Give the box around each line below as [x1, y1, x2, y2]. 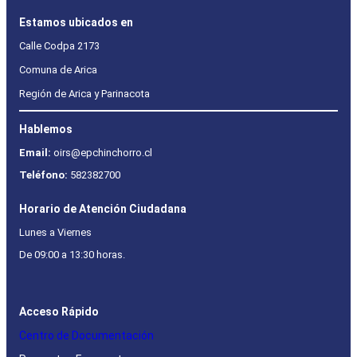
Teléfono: [19, 169, 70, 182]
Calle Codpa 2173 [19, 40, 100, 53]
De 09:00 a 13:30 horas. [19, 249, 125, 261]
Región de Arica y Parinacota [19, 88, 150, 100]
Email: [19, 147, 53, 159]
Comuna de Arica [19, 64, 97, 76]
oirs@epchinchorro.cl [53, 147, 152, 159]
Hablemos [19, 123, 73, 136]
